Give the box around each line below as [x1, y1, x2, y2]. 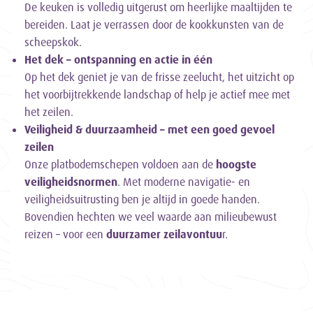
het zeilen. [24, 105, 73, 119]
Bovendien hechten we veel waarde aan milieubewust [24, 210, 277, 224]
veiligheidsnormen [24, 175, 117, 189]
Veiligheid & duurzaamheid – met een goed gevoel [24, 122, 275, 137]
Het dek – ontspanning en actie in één [24, 52, 212, 67]
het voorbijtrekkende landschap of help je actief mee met [24, 87, 290, 102]
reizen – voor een [24, 227, 106, 242]
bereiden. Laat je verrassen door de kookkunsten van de [24, 17, 284, 32]
